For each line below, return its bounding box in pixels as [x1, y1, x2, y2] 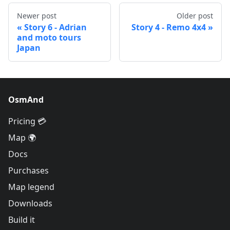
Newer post [17, 10, 56, 21]
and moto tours [17, 31, 81, 43]
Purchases [8, 165, 49, 176]
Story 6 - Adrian [24, 21, 87, 33]
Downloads [8, 198, 52, 209]
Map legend [8, 181, 54, 193]
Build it [8, 214, 35, 225]
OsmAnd [8, 94, 44, 105]
